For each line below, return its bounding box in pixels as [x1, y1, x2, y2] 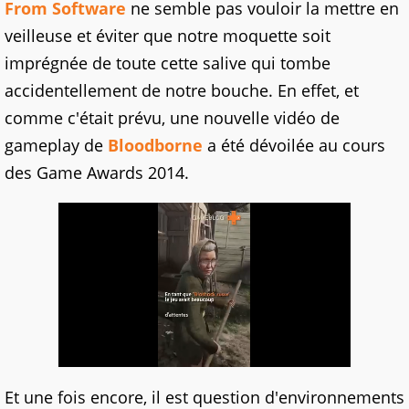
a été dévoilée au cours [203, 134, 385, 157]
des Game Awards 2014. [5, 162, 189, 184]
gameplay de [5, 134, 108, 157]
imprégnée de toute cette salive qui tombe [5, 52, 330, 75]
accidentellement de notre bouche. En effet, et [5, 79, 359, 102]
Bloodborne [108, 134, 203, 157]
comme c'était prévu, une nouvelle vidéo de [5, 107, 340, 130]
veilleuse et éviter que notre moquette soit [5, 25, 330, 47]
